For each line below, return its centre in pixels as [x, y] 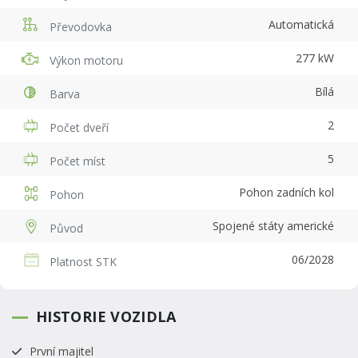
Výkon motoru [86, 60]
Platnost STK [83, 261]
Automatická [301, 25]
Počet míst [78, 161]
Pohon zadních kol [286, 193]
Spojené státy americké [273, 226]
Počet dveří [79, 127]
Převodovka [81, 26]
